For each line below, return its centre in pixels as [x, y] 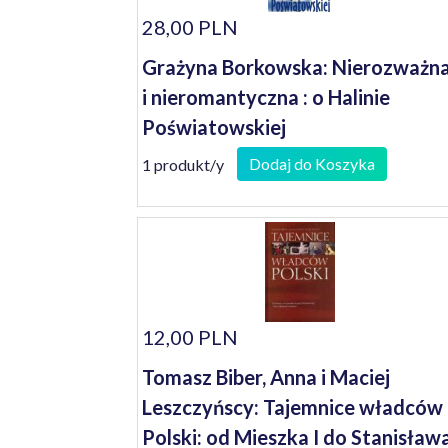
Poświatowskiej [214, 127]
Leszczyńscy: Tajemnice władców [292, 407]
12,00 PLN [190, 337]
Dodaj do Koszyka [312, 163]
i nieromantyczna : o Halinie [266, 97]
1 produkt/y [183, 164]
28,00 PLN [190, 27]
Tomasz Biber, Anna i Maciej [266, 377]
